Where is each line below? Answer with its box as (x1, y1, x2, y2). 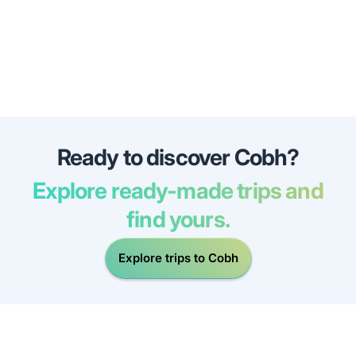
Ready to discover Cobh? (56, 143, 300, 171)
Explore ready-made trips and (33, 176, 323, 204)
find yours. (126, 205, 230, 233)
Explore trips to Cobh (118, 250, 238, 266)
